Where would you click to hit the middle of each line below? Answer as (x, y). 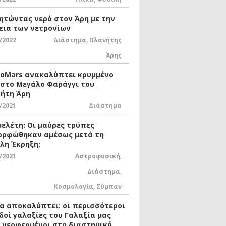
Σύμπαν (109, 186)
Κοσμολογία (74, 186)
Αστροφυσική (98, 156)
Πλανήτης (105, 40)
